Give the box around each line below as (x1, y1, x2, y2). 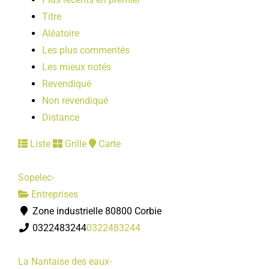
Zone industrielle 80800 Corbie (30, 205, 162, 217)
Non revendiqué (42, 95, 108, 106)
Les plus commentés (42, 44, 130, 56)
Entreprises (29, 189, 78, 200)
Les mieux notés (42, 61, 111, 73)
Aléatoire (42, 28, 79, 39)
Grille (62, 138, 86, 150)
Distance (42, 112, 79, 123)
